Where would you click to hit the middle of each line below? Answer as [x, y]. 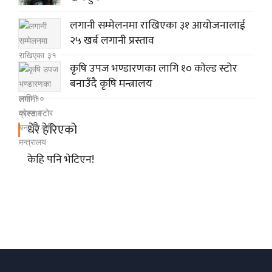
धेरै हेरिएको [52, 130]
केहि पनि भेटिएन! [61, 159]
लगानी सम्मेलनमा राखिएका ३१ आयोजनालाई [158, 25]
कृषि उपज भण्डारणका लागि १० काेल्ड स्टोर [154, 68]
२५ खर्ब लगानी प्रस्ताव [112, 40]
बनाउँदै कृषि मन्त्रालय [111, 83]
